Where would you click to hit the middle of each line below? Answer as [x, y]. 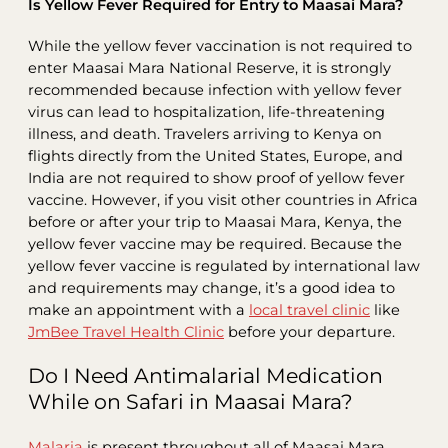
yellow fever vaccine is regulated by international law [224, 265]
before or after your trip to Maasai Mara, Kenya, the [215, 221]
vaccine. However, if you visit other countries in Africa [223, 199]
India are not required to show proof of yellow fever [216, 177]
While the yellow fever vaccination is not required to [220, 45]
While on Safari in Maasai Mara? [190, 402]
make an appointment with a [138, 309]
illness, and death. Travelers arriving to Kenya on [205, 133]
